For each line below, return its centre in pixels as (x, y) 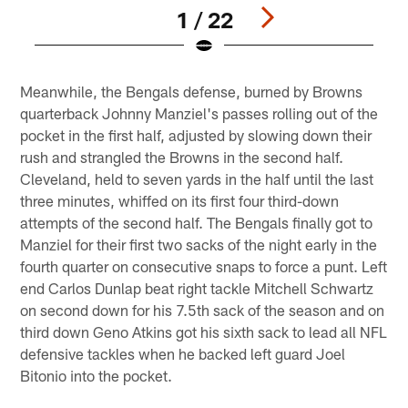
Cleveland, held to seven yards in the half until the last (197, 179)
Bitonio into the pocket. (97, 376)
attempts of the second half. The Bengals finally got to (197, 223)
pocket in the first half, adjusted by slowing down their (196, 135)
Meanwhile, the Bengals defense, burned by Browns (192, 92)
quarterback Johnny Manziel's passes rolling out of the (199, 113)
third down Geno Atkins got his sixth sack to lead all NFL (204, 332)
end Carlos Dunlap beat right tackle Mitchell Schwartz (197, 288)
